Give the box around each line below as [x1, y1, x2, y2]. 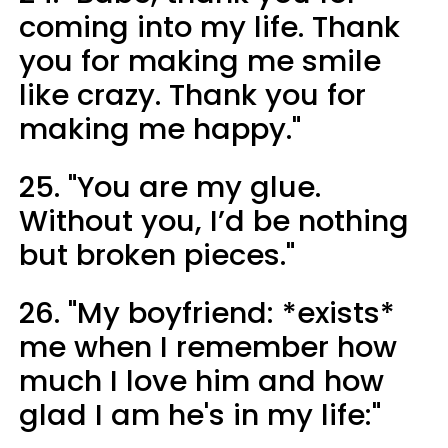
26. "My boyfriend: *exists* [19, 292, 395, 333]
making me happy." [19, 108, 301, 149]
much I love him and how [19, 360, 384, 401]
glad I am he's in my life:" [19, 394, 381, 435]
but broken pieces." [19, 234, 295, 275]
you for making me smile [19, 40, 381, 81]
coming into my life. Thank [19, 6, 400, 47]
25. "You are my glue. [19, 166, 321, 207]
